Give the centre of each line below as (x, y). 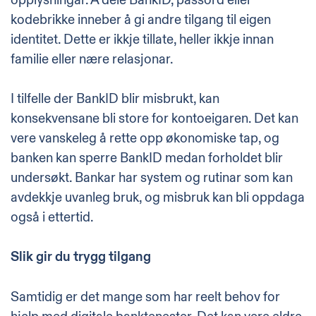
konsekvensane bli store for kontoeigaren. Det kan (154, 118)
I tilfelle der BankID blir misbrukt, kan (115, 98)
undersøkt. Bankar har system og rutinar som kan (152, 177)
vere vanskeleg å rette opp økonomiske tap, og (145, 138)
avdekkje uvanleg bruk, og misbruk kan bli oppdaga (158, 197)
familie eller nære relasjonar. (92, 59)
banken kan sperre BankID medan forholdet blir (147, 158)
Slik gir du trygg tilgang (81, 257)
